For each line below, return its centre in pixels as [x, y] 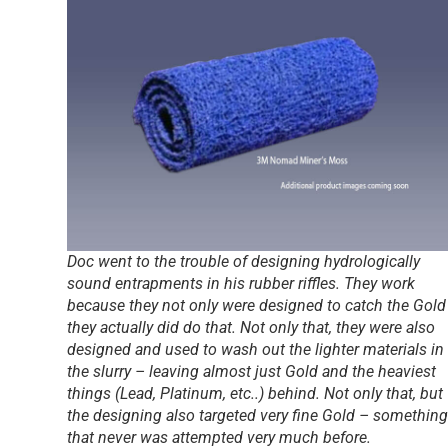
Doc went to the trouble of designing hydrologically [243, 262]
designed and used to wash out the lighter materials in [255, 350]
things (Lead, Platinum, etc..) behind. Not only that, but [254, 394]
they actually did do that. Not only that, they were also [250, 328]
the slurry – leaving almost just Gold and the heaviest [251, 372]
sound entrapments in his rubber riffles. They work [240, 284]
